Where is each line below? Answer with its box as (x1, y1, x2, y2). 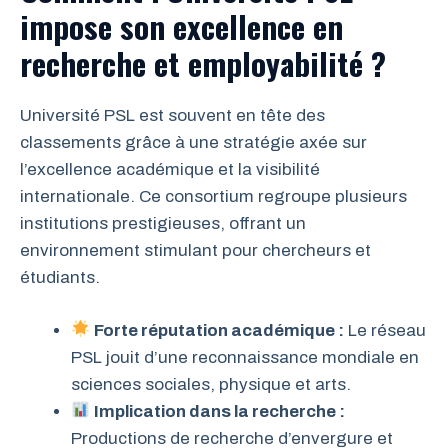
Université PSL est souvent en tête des (20, 106, 325, 126)
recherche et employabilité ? (20, 40, 386, 87)
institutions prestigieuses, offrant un (20, 214, 306, 234)
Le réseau (344, 320, 427, 340)
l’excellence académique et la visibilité (20, 160, 320, 180)
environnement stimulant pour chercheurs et (20, 241, 371, 261)
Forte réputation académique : (94, 320, 345, 340)
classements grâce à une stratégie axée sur (20, 133, 367, 153)
